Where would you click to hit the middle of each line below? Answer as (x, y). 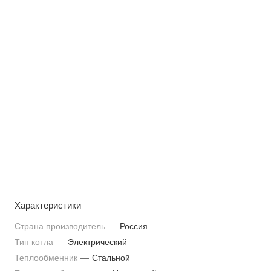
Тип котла (35, 242)
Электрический (97, 242)
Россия (134, 226)
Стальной (111, 258)
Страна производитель (61, 226)
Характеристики (48, 205)
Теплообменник (47, 258)
